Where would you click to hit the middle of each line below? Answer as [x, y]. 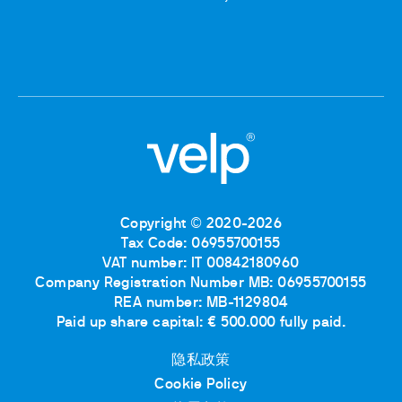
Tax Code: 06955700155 [201, 245]
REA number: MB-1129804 [201, 304]
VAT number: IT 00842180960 [201, 264]
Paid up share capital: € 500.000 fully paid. [201, 323]
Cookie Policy [201, 385]
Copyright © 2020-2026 [201, 225]
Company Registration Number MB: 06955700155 [201, 284]
